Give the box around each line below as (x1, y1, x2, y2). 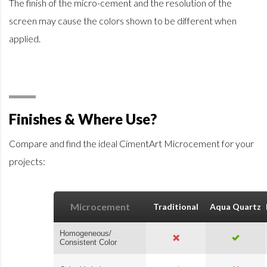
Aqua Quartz (210, 201, 261, 212)
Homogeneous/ (60, 228, 111, 238)
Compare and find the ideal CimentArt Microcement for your (9, 137, 254, 149)
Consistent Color (60, 237, 117, 247)
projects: (9, 155, 45, 167)
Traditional (153, 201, 198, 212)
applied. (9, 32, 41, 44)
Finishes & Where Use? (9, 110, 157, 128)
